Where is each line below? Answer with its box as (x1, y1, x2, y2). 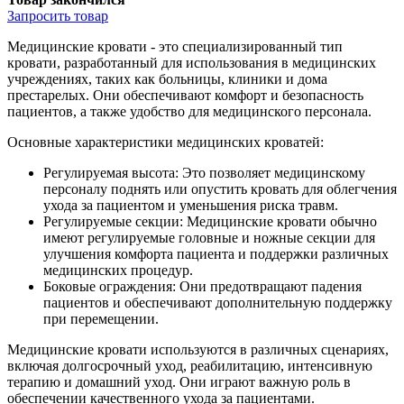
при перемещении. (43, 310, 159, 326)
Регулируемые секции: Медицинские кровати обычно (43, 213, 377, 229)
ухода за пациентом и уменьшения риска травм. (43, 197, 338, 213)
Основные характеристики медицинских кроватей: (7, 133, 324, 150)
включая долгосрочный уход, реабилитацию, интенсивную (7, 357, 372, 373)
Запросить (7, 7, 70, 23)
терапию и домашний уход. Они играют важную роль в (7, 373, 351, 390)
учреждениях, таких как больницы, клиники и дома (7, 70, 327, 87)
